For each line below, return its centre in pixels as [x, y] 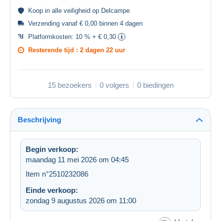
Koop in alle [46, 10]
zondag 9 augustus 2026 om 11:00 [81, 200]
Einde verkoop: [52, 190]
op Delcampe [110, 10]
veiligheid [77, 10]
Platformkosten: [52, 37]
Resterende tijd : [54, 50]
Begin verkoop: [52, 149]
